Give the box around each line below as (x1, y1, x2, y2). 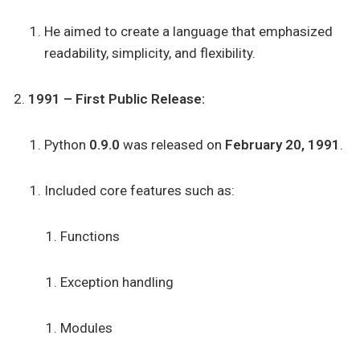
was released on (120, 137, 225, 153)
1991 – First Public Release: (28, 91, 205, 107)
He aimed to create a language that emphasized (44, 23, 333, 39)
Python (44, 137, 89, 153)
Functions (60, 228, 120, 244)
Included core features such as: (44, 182, 235, 198)
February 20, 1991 (225, 137, 340, 153)
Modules (60, 320, 112, 336)
